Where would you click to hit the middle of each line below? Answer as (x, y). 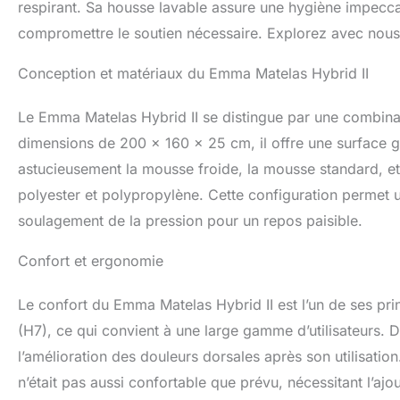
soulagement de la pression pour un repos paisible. (190, 221)
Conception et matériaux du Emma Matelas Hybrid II (193, 74)
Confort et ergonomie (91, 261)
